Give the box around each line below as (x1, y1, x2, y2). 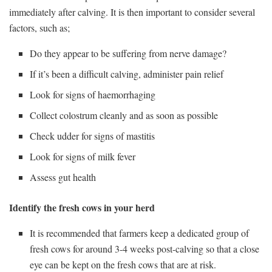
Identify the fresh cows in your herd (9, 200, 155, 215)
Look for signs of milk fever (30, 150, 139, 163)
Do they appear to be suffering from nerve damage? (30, 47, 227, 60)
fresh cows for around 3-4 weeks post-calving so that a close (30, 242, 260, 256)
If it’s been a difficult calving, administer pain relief (30, 67, 224, 81)
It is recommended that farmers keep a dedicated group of (30, 226, 250, 240)
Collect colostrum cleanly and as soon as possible (30, 109, 222, 122)
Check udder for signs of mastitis (30, 129, 158, 143)
